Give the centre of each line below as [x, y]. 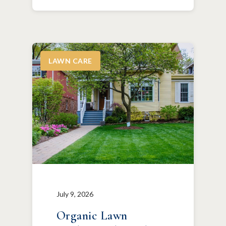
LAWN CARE [70, 61]
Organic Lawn [92, 216]
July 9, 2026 [75, 194]
